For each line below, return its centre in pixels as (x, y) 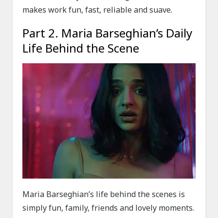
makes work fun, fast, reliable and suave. (98, 10)
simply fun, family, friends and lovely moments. (109, 208)
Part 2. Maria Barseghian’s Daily (108, 33)
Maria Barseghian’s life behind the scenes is (104, 194)
